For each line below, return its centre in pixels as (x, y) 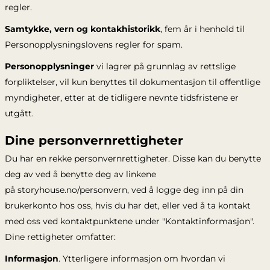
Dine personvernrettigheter (94, 140)
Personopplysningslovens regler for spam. (93, 45)
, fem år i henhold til (202, 29)
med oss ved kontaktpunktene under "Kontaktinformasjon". (129, 221)
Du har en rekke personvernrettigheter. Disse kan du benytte (133, 159)
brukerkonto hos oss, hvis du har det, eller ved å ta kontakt (127, 206)
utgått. (19, 113)
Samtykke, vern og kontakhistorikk (82, 29)
